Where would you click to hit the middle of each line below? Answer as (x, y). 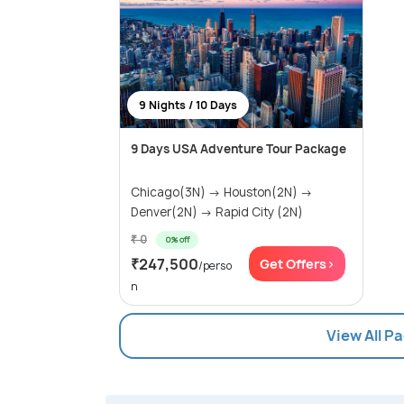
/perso (215, 266)
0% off (177, 240)
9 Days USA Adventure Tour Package (239, 149)
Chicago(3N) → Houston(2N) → (222, 193)
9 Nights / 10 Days (188, 106)
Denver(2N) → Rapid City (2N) (217, 212)
